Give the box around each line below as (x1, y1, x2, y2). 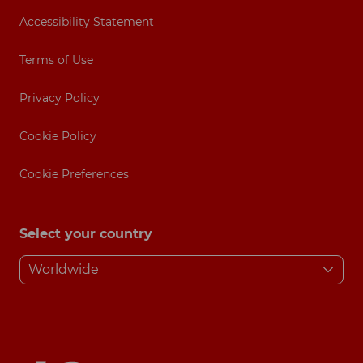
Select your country (19, 226, 152, 242)
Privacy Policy (19, 91, 100, 106)
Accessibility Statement (19, 15, 154, 30)
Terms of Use (19, 53, 93, 68)
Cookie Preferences (19, 167, 129, 182)
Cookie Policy (19, 129, 96, 144)
